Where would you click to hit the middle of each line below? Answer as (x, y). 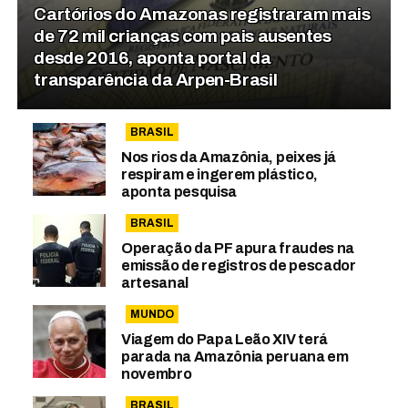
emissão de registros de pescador (238, 265)
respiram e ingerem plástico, (219, 174)
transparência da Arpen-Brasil (156, 79)
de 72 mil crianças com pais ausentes (183, 36)
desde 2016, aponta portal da (153, 57)
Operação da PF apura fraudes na (237, 248)
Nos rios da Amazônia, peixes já (228, 157)
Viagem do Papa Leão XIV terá (224, 339)
